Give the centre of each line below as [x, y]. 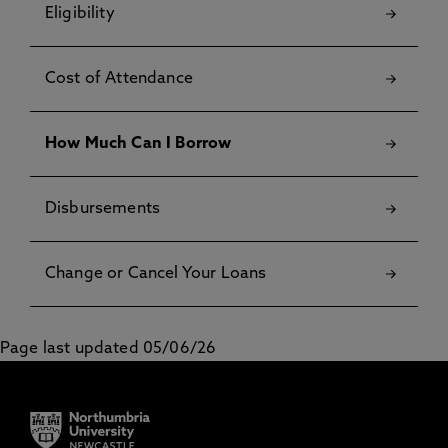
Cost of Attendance [119, 79]
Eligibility [80, 14]
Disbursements [103, 209]
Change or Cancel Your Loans [156, 274]
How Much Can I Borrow [138, 144]
